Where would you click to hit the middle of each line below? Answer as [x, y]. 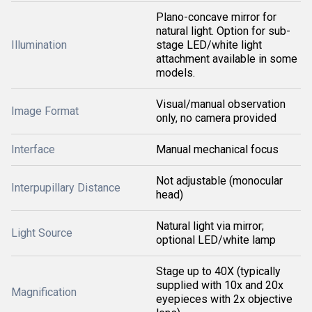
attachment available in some [227, 59]
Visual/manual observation [221, 104]
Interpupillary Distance [66, 188]
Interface [33, 149]
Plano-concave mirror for [216, 17]
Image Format [45, 111]
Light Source [42, 233]
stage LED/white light [209, 45]
